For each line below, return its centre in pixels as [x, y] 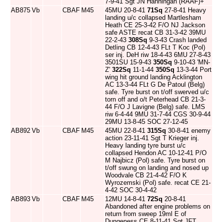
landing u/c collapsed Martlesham [153, 18]
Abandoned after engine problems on [158, 206]
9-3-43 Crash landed [177, 40]
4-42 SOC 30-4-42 [131, 190]
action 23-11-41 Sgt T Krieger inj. [152, 138]
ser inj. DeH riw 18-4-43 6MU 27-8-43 [158, 55]
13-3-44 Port [193, 70]
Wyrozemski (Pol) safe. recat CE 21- [158, 183]
